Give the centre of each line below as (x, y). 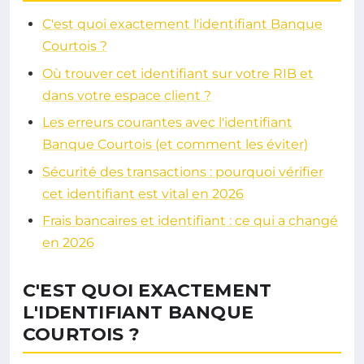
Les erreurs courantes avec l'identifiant (167, 123)
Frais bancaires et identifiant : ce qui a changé (190, 220)
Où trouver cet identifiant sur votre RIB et (178, 73)
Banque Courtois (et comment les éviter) (175, 145)
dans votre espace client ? (127, 95)
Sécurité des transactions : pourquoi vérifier (183, 171)
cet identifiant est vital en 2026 (143, 193)
